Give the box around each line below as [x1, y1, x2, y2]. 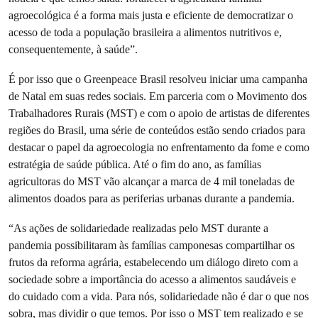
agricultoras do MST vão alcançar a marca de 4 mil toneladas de [9, 175, 295, 188]
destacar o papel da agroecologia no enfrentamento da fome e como [9, 141, 309, 154]
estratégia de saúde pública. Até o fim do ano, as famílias [9, 158, 261, 171]
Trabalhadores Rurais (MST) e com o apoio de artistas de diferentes [9, 106, 309, 120]
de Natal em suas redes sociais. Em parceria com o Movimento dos [9, 89, 307, 103]
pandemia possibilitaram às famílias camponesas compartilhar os [9, 238, 295, 252]
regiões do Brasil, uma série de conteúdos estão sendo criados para [9, 124, 305, 137]
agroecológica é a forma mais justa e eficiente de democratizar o [9, 9, 293, 22]
